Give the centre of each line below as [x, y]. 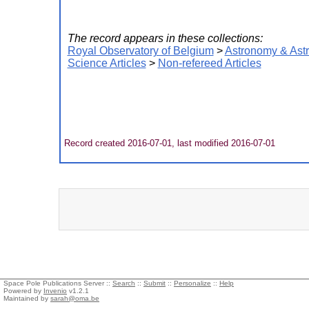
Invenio [55, 291]
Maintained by [27, 298]
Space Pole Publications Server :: [58, 283]
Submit [154, 283]
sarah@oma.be [75, 298]
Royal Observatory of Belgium [140, 51]
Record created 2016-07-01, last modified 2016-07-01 [168, 143]
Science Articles [107, 63]
